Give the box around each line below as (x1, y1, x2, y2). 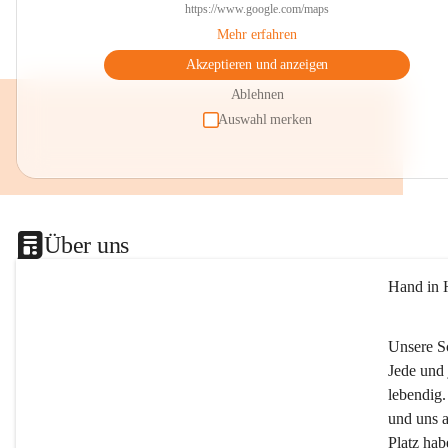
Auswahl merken (218, 112, 312, 127)
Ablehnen (230, 87, 284, 102)
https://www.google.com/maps (185, 2, 329, 16)
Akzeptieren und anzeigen (185, 57, 329, 72)
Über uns (44, 231, 130, 258)
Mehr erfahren (217, 27, 297, 42)
